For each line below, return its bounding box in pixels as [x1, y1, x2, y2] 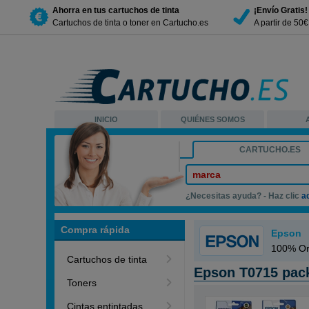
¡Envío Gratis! [254, 5, 308, 15]
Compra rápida [61, 224, 130, 235]
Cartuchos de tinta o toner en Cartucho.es [52, 17, 208, 28]
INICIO [94, 115, 119, 123]
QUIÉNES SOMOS [180, 115, 245, 123]
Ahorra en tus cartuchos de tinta [52, 5, 179, 15]
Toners [67, 277, 97, 288]
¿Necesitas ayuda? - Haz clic [186, 191, 302, 201]
